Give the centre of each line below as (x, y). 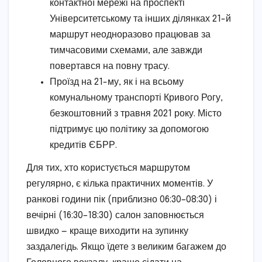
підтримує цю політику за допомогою (129, 129)
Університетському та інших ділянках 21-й (140, 19)
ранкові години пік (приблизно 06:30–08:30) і (122, 200)
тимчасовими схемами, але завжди (126, 50)
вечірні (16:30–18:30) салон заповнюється (115, 216)
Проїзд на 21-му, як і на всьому (117, 82)
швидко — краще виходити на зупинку (107, 232)
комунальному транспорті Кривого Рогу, (136, 98)
